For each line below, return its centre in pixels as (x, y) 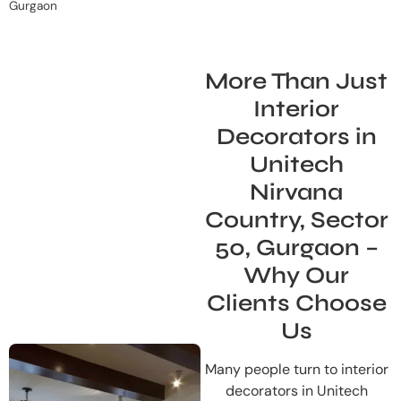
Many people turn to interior (296, 369)
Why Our (296, 275)
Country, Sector (296, 219)
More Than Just (296, 81)
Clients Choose (296, 303)
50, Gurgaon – (296, 247)
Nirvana (296, 192)
